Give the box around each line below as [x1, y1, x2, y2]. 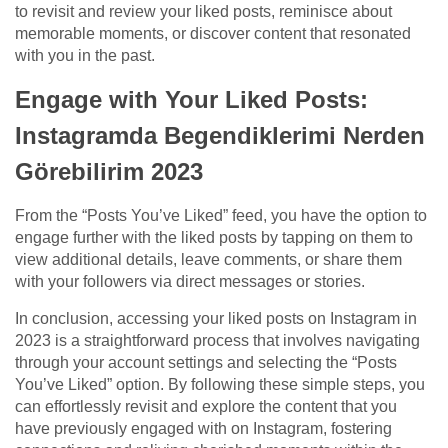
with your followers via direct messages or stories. [15, 273, 365, 291]
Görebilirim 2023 [15, 158, 203, 186]
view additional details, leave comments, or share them [15, 251, 402, 269]
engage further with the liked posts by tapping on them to [15, 229, 413, 247]
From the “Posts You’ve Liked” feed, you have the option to [15, 207, 427, 225]
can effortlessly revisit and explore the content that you [15, 398, 397, 416]
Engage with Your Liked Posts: [15, 86, 368, 114]
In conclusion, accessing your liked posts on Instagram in [15, 310, 417, 328]
